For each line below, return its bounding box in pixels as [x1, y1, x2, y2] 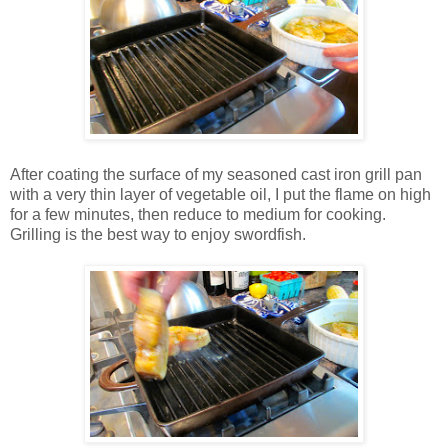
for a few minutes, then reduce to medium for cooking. [10, 206, 394, 224]
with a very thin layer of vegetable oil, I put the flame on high [10, 186, 431, 204]
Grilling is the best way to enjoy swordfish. [10, 226, 310, 244]
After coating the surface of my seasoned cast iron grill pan [10, 166, 422, 184]
